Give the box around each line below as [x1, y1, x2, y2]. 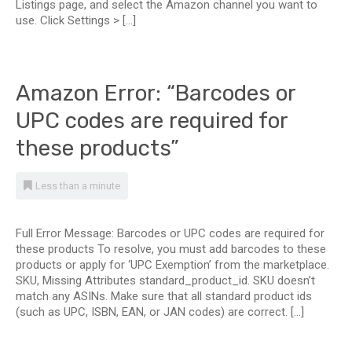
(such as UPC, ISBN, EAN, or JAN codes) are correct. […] [16, 305, 304, 319]
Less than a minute [35, 180, 120, 192]
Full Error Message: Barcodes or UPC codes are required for [16, 226, 324, 240]
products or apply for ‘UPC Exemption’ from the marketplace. [16, 258, 329, 272]
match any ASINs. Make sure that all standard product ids [16, 289, 312, 303]
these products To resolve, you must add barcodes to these [16, 242, 326, 256]
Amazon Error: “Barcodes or [16, 80, 295, 106]
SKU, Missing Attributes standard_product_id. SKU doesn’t [16, 273, 315, 288]
